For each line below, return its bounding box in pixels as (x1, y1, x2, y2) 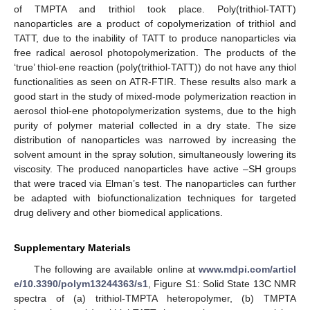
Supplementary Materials (14, 242, 131, 254)
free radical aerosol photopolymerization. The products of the (14, 47, 296, 59)
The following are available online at (33, 264, 199, 275)
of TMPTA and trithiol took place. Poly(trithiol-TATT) (14, 3, 296, 15)
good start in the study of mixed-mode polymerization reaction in (14, 91, 296, 102)
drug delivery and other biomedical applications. (14, 207, 223, 219)
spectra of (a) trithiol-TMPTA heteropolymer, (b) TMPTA (14, 293, 296, 304)
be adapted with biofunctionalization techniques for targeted (14, 192, 296, 204)
